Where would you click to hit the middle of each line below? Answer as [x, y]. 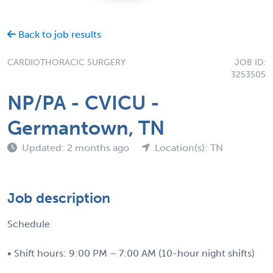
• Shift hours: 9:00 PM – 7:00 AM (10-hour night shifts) [131, 253]
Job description [59, 198]
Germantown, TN [86, 128]
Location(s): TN [189, 147]
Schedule [29, 224]
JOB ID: [250, 62]
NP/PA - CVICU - [83, 103]
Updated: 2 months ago [77, 147]
